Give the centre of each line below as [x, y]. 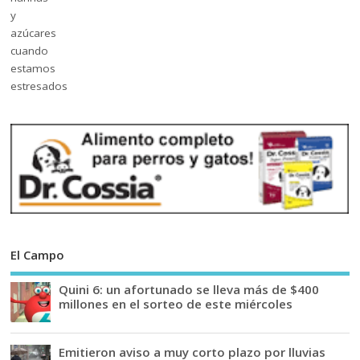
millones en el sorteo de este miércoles [176, 303]
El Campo [38, 255]
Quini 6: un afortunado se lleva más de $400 [189, 289]
